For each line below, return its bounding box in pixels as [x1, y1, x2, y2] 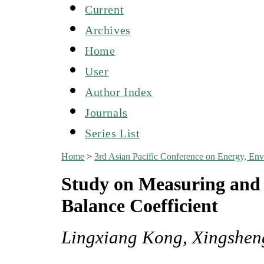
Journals [85, 105, 128, 119]
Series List [85, 126, 140, 140]
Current [85, 2, 124, 16]
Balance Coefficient [61, 194, 219, 216]
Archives [85, 23, 131, 37]
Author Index [85, 85, 153, 98]
